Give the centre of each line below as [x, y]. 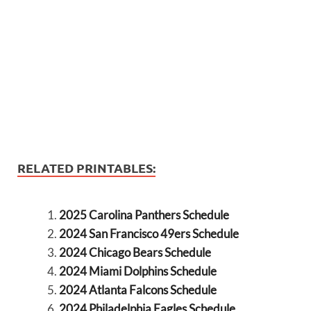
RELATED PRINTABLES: [86, 168]
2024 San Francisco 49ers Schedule [149, 234]
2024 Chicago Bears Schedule [135, 253]
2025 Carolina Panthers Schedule [144, 215]
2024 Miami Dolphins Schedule [137, 271]
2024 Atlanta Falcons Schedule [137, 290]
